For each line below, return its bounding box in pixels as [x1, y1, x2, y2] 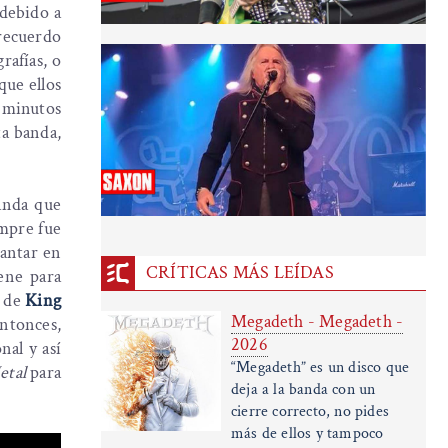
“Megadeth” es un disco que [231, 357, 410, 379]
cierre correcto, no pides [231, 401, 389, 423]
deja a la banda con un [231, 379, 376, 401]
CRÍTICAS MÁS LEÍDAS [146, 261, 334, 285]
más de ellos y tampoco [231, 423, 384, 445]
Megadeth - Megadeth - [231, 310, 404, 334]
